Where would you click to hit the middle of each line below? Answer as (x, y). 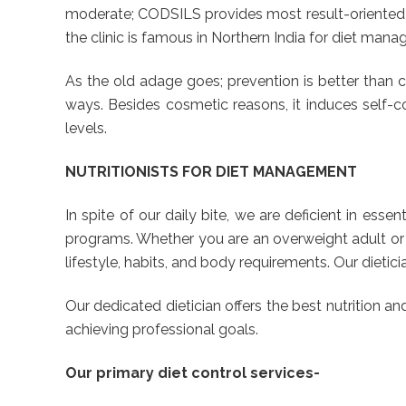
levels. (86, 129)
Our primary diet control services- (193, 373)
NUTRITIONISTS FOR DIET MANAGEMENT (211, 172)
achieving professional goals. (162, 330)
